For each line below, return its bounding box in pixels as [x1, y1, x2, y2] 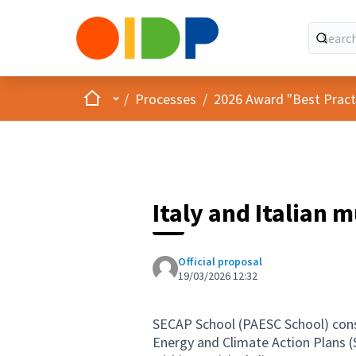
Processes [135, 89, 196, 108]
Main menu [107, 88, 172, 107]
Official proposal [178, 254, 262, 269]
